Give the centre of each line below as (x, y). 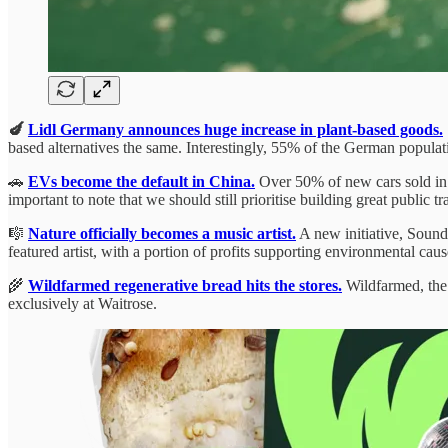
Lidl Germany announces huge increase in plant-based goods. (235, 129)
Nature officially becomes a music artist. (162, 233)
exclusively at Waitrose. (82, 303)
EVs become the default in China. (141, 181)
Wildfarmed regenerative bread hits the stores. (185, 285)
